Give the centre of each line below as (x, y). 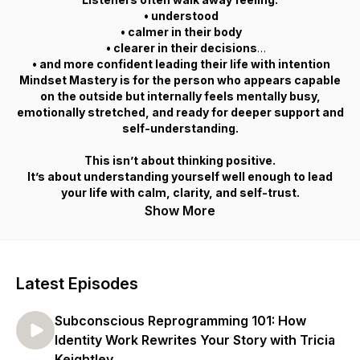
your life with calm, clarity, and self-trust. (180, 192)
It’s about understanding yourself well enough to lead (180, 176)
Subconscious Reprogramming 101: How (180, 321)
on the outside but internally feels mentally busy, (180, 96)
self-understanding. (180, 128)
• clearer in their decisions (180, 48)
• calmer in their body (180, 32)
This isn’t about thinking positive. (180, 160)
